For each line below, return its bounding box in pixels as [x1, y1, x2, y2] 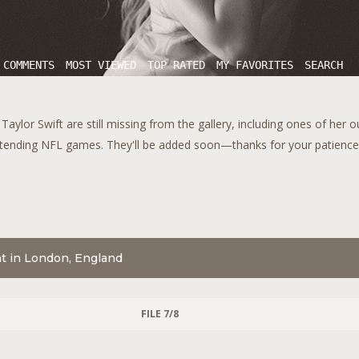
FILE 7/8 [141, 307, 179, 321]
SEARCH [305, 58, 343, 71]
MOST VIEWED [66, 58, 136, 71]
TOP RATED [147, 58, 205, 71]
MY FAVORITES [216, 58, 293, 71]
